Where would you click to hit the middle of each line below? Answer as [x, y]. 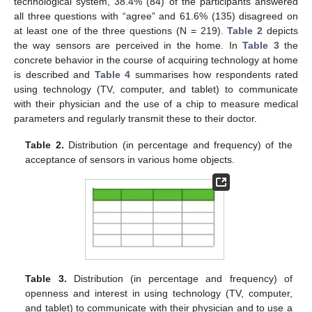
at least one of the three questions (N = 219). [121, 30]
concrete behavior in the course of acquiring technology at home [156, 60]
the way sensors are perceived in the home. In [128, 45]
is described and [54, 74]
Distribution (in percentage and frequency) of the [178, 145]
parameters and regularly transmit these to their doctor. [135, 118]
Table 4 [112, 74]
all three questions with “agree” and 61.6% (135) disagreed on [156, 16]
